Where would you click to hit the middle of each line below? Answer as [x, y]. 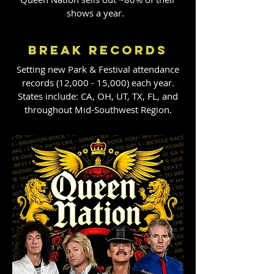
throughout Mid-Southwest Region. [98, 109]
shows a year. [98, 13]
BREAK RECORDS [98, 50]
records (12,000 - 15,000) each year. [98, 83]
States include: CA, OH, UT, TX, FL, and [98, 96]
